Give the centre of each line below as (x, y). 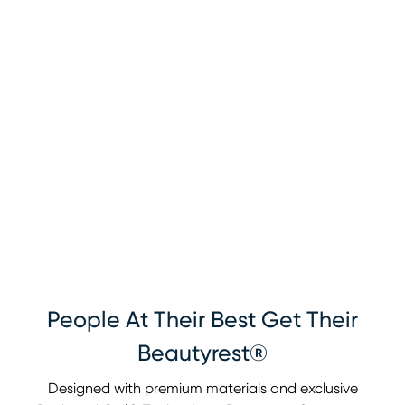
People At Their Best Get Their (202, 321)
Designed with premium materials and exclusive (202, 389)
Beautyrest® (202, 354)
